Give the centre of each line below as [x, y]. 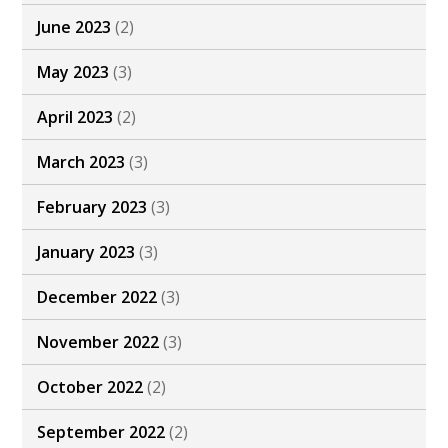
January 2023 [86, 252]
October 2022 [90, 387]
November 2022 [98, 342]
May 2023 [73, 72]
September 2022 [101, 432]
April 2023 [75, 117]
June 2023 [74, 27]
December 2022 [97, 297]
